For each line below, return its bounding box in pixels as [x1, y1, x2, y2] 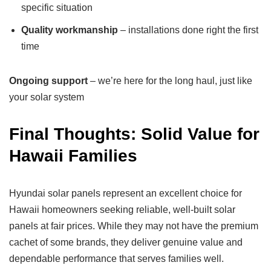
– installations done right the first [118, 24, 258, 35]
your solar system [9, 91, 84, 102]
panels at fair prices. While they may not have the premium [9, 220, 258, 231]
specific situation [21, 2, 93, 13]
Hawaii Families [9, 146, 137, 165]
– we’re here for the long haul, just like [88, 75, 252, 86]
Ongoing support [9, 75, 88, 86]
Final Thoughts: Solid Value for [9, 124, 260, 143]
